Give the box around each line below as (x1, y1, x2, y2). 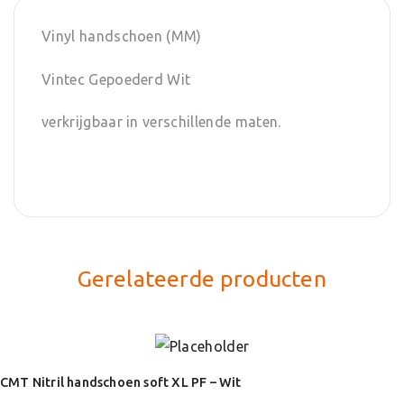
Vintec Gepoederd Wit (41, 70, 191, 87)
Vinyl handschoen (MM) (41, 28, 202, 45)
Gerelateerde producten (77, 266, 326, 292)
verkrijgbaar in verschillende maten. (41, 113, 281, 130)
